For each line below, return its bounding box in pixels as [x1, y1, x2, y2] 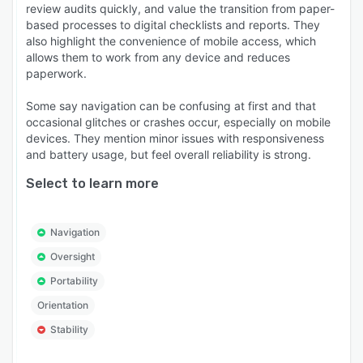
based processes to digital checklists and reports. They [26, 18, 320, 32]
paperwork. [26, 66, 87, 80]
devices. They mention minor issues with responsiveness [26, 131, 324, 145]
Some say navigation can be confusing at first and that [26, 99, 316, 113]
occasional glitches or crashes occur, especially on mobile [26, 115, 331, 129]
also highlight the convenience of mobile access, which [26, 34, 316, 48]
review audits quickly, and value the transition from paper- [26, 2, 335, 15]
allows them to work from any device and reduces [26, 50, 290, 64]
